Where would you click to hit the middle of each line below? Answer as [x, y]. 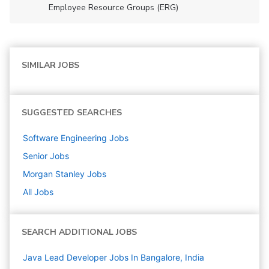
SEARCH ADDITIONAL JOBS [79, 232]
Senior [35, 156]
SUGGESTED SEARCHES [72, 113]
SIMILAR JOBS [50, 65]
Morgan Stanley [54, 174]
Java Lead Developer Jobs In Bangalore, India [113, 257]
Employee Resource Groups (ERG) [113, 8]
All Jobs [38, 192]
